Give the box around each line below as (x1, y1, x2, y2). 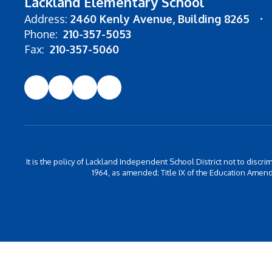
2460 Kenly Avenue (70, 12, 172, 25)
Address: (24, 12, 67, 25)
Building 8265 (178, 12, 250, 25)
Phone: (24, 27, 58, 41)
